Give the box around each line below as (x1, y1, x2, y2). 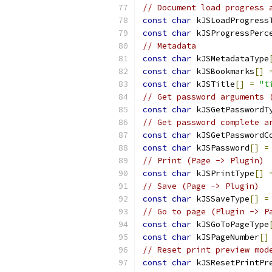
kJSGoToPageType (191, 219, 269, 229)
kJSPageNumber (191, 232, 259, 242)
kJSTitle (191, 79, 235, 89)
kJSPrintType (191, 168, 254, 178)
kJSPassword (191, 143, 250, 153)
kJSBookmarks (191, 66, 254, 76)
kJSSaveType (191, 194, 250, 204)
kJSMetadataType (191, 53, 269, 64)
